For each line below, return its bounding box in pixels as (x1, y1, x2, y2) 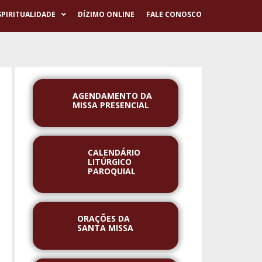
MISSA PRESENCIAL (73, 99, 150, 111)
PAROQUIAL (87, 166, 136, 177)
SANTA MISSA (77, 222, 134, 233)
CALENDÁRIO (87, 147, 140, 158)
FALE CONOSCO (146, 9, 202, 19)
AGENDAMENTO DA (73, 90, 153, 101)
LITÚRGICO (87, 156, 132, 167)
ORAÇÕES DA (77, 213, 130, 224)
